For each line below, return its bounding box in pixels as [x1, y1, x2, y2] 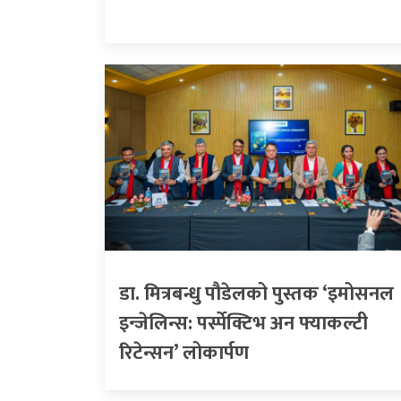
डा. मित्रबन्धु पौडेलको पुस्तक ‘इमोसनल [119, 277, 394, 311]
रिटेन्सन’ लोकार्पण [119, 336, 249, 370]
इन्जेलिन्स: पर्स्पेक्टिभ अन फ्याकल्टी [119, 306, 368, 340]
